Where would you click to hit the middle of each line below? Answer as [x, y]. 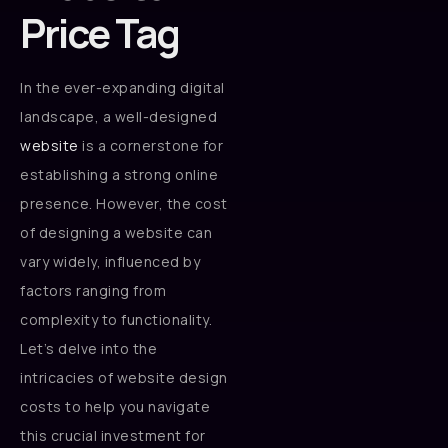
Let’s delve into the [88, 348]
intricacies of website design [124, 377]
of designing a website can [116, 232]
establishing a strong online [119, 174]
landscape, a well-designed [118, 116]
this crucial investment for [113, 435]
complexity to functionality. [116, 319]
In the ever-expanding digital [122, 87]
